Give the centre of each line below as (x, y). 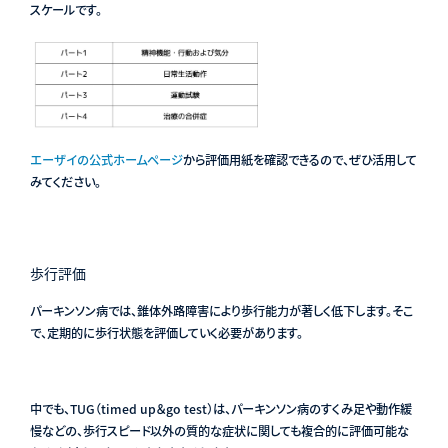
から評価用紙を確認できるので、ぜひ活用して (299, 159)
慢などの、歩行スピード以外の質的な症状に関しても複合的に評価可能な (219, 430)
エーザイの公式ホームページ (106, 159)
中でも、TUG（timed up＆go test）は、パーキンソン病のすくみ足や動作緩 (220, 408)
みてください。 (66, 181)
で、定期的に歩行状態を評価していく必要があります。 (166, 332)
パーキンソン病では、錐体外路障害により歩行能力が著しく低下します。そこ (221, 310)
